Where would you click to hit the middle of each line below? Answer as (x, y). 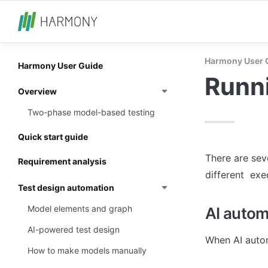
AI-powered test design (74, 229)
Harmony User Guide (60, 65)
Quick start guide (53, 137)
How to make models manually (87, 251)
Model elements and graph (80, 208)
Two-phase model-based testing (91, 112)
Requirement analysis (62, 162)
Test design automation (66, 187)
